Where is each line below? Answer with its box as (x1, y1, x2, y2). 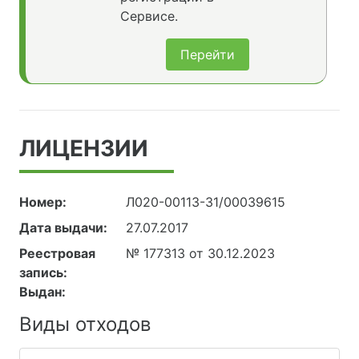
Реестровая (19, 245, 95, 262)
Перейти (180, 46, 235, 63)
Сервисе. (119, 8, 178, 25)
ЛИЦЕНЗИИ (19, 135, 148, 163)
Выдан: (19, 284, 66, 301)
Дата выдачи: (19, 220, 107, 236)
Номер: (19, 194, 67, 211)
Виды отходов (19, 313, 151, 337)
